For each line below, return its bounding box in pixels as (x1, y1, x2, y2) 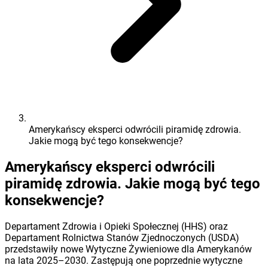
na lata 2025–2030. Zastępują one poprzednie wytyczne (5, 255, 242, 267)
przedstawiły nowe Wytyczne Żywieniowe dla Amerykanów (5, 243, 252, 255)
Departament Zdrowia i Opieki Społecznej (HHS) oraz (5, 221, 228, 233)
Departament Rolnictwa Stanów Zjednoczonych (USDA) (5, 232, 239, 244)
